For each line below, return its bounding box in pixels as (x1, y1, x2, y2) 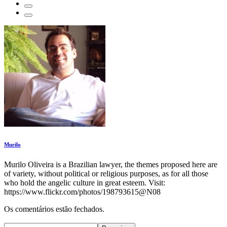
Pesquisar (4, 214, 34, 223)
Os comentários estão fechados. (4, 205, 104, 214)
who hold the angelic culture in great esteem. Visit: (4, 178, 165, 187)
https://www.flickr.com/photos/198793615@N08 (4, 187, 161, 197)
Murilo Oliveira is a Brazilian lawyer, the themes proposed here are (4, 160, 217, 169)
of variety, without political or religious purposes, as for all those (4, 169, 208, 178)
